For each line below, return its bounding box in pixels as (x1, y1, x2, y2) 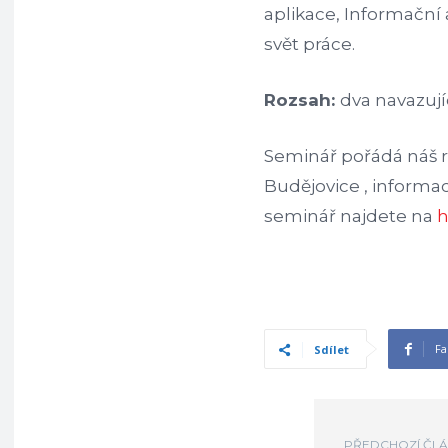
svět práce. (264, 34, 355, 54)
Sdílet (314, 342, 349, 357)
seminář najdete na (264, 206, 437, 226)
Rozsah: (264, 90, 340, 110)
